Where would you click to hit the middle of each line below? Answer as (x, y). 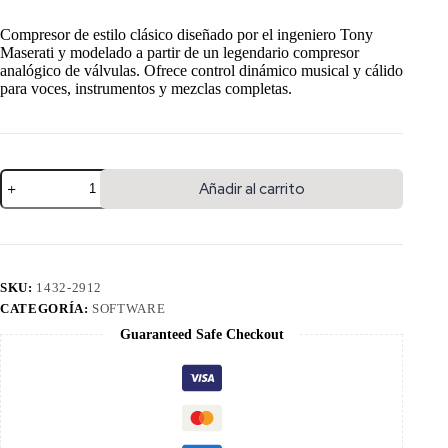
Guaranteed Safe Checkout (201, 334)
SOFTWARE (129, 308)
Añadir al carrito (251, 188)
